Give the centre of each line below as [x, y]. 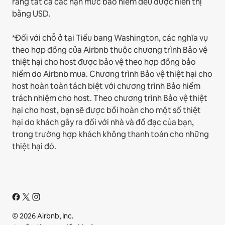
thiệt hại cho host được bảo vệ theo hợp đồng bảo [104, 62]
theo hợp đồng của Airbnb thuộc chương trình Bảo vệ [110, 50]
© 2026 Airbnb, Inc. [43, 216]
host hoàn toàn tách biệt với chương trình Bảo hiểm [106, 86]
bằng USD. [31, 14]
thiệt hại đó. [34, 147]
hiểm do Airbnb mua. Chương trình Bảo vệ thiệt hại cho [112, 74]
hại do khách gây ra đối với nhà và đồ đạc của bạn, [103, 123]
